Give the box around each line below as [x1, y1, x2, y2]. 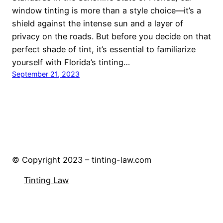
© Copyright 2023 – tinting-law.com [12, 155, 151, 165]
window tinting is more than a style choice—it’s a [12, 5, 201, 15]
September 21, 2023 [12, 69, 80, 78]
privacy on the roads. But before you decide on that [12, 31, 211, 41]
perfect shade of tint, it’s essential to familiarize [12, 44, 196, 54]
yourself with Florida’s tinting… [12, 57, 130, 67]
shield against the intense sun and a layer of [12, 18, 183, 28]
